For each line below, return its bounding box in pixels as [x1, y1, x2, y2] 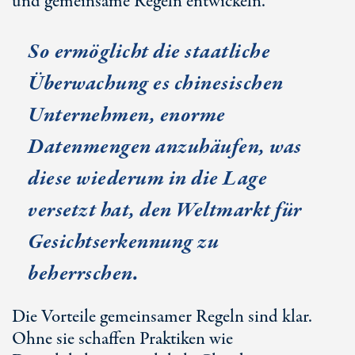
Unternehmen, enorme [28, 101, 226, 130]
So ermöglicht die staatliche [28, 37, 270, 67]
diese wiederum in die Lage [28, 164, 267, 193]
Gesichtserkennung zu [28, 227, 219, 257]
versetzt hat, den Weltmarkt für [28, 196, 302, 225]
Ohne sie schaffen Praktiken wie [12, 326, 233, 352]
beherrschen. [28, 259, 139, 288]
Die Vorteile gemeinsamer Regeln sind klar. [12, 304, 312, 330]
